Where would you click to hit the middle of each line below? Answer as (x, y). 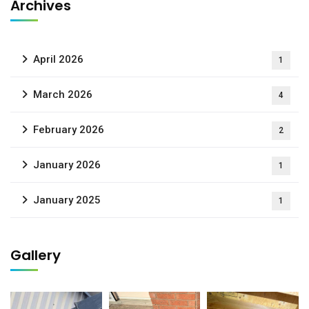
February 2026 (69, 130)
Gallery (36, 255)
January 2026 (67, 165)
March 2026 (63, 94)
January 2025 (67, 200)
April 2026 (58, 59)
